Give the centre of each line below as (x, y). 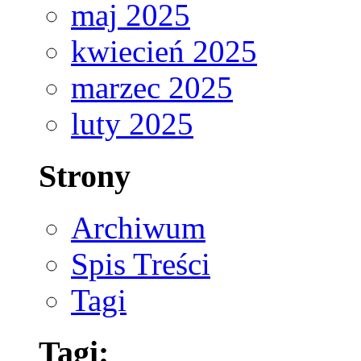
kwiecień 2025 (164, 51)
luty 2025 (132, 123)
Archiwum (138, 228)
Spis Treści (141, 264)
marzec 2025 (152, 87)
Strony (85, 176)
